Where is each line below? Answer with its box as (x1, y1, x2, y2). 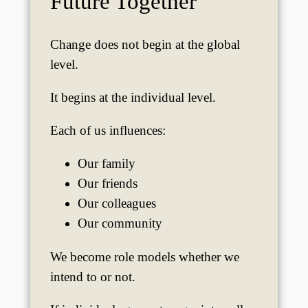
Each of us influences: (49, 123, 166, 138)
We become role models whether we (49, 249, 239, 264)
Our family (77, 156, 135, 171)
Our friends (77, 176, 137, 191)
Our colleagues (77, 196, 156, 211)
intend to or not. (49, 269, 135, 284)
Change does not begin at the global (49, 36, 240, 52)
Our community (77, 216, 162, 231)
